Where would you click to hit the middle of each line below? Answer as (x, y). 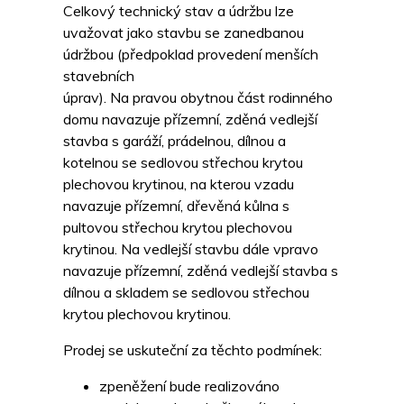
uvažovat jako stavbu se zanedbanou (184, 33)
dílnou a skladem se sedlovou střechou (186, 293)
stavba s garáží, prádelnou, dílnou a (174, 141)
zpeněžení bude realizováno (189, 386)
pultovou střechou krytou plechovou (178, 228)
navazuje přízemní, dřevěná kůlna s (176, 206)
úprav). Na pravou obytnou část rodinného (198, 98)
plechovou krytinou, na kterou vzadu (179, 184)
